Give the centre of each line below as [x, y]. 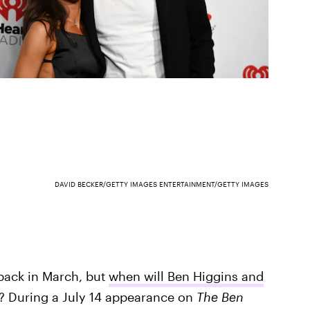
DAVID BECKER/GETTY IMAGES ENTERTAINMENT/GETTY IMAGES [161, 184]
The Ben [220, 297]
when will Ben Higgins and [186, 276]
